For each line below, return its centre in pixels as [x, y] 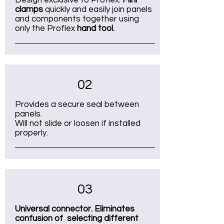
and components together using [77, 19]
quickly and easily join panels [97, 9]
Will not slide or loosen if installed [78, 123]
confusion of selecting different [77, 218]
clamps [29, 9]
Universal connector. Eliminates [75, 209]
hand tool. [97, 28]
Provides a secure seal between [77, 104]
